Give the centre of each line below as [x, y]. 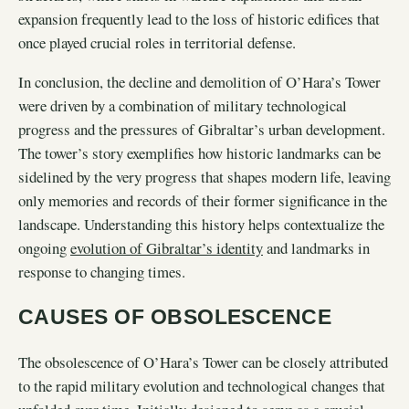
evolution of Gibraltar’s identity [167, 247]
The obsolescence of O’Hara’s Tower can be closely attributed [203, 362]
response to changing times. [102, 271]
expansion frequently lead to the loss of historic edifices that [199, 18]
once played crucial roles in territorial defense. [157, 42]
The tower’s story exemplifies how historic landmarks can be [199, 152]
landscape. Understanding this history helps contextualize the [201, 224]
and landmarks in [316, 247]
